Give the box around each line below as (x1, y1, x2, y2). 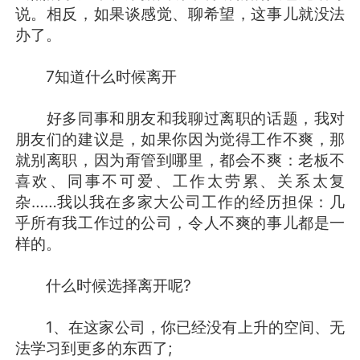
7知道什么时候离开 (14, 66, 177, 86)
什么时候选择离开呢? (14, 275, 191, 295)
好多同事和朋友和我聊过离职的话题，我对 (14, 108, 346, 128)
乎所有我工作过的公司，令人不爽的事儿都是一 (14, 212, 346, 232)
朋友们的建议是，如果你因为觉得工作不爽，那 (14, 129, 346, 149)
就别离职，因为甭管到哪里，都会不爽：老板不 (14, 149, 346, 170)
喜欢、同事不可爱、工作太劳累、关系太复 (14, 170, 346, 190)
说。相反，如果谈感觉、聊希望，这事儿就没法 (14, 3, 346, 23)
